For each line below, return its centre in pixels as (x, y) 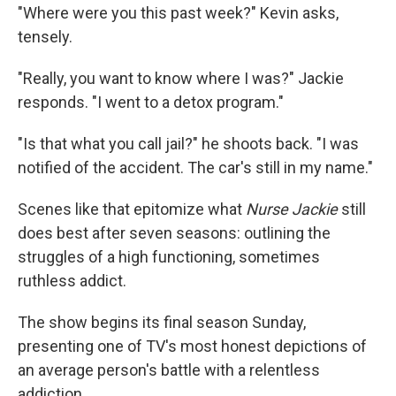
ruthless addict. (72, 281)
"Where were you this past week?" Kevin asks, (178, 13)
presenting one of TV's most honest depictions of (192, 346)
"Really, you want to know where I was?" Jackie (181, 79)
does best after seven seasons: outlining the (174, 233)
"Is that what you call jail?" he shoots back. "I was (188, 144)
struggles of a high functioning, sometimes (169, 257)
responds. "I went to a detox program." (151, 103)
